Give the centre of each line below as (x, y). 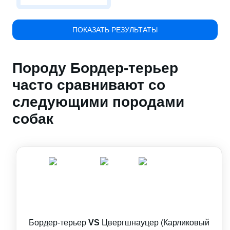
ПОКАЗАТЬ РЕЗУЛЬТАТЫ (115, 30)
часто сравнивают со (89, 85)
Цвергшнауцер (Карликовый (156, 223)
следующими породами (98, 102)
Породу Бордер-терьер (95, 68)
